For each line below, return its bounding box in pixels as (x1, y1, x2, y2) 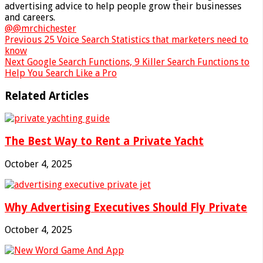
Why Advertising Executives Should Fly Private (5, 201, 247, 214)
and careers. (5, 11, 55, 23)
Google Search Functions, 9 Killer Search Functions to (25, 56, 249, 68)
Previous (5, 33, 42, 45)
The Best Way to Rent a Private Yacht (5, 135, 204, 148)
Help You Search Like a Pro (5, 67, 117, 79)
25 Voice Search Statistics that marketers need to (42, 33, 248, 45)
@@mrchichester (5, 22, 76, 34)
